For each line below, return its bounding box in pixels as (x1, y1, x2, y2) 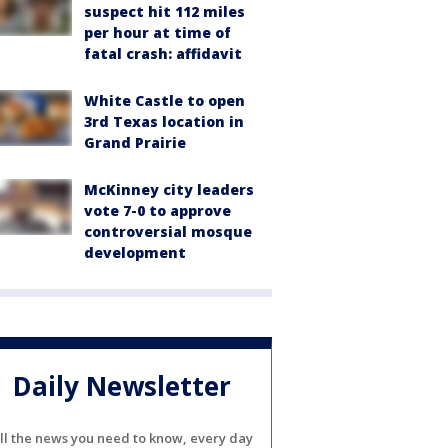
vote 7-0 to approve (84, 201, 231, 220)
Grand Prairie (84, 133, 186, 152)
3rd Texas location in (84, 112, 244, 131)
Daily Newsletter (13, 368, 231, 405)
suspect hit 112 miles (84, 2, 245, 21)
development (84, 243, 186, 262)
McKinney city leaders (84, 180, 254, 199)
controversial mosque (84, 222, 252, 241)
